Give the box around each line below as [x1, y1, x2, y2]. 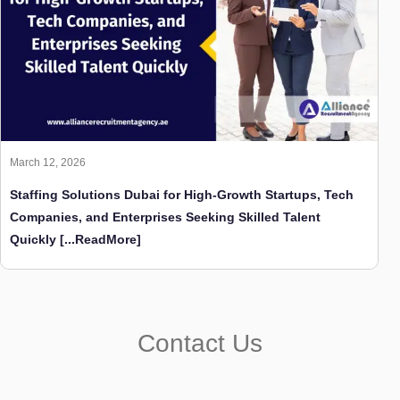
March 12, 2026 [10, 156, 86, 170]
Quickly [10, 232, 56, 247]
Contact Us [137, 329, 262, 358]
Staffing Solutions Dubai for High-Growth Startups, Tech [10, 187, 354, 203]
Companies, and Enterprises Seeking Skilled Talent [10, 210, 321, 225]
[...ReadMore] [56, 232, 141, 247]
